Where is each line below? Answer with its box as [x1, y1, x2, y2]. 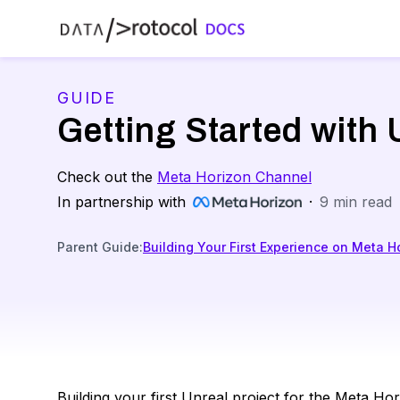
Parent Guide [57, 239, 139, 254]
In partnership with [57, 193, 186, 211]
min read [328, 193, 392, 211]
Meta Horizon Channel [157, 168, 312, 186]
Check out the [57, 168, 157, 186]
